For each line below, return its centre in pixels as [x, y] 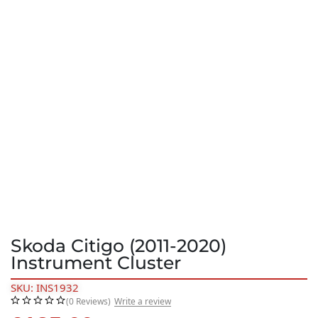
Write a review [143, 302]
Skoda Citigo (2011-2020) [119, 246]
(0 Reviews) [88, 302]
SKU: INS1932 [45, 288]
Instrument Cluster [96, 263]
